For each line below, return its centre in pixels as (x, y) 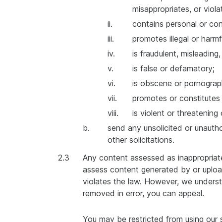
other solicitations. (141, 140)
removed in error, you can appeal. (143, 193)
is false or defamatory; (173, 68)
